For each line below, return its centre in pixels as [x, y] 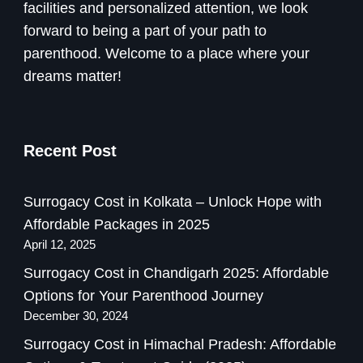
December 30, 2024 [76, 316]
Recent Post [70, 151]
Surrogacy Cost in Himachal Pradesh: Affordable [180, 345]
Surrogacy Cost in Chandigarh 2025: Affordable [176, 273]
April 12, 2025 [60, 245]
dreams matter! [73, 77]
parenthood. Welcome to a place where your [167, 54]
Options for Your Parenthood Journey [143, 296]
